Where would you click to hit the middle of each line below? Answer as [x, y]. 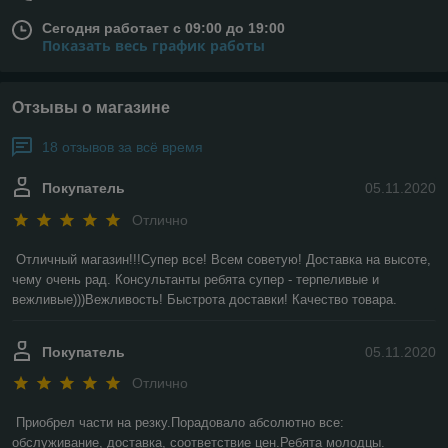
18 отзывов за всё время [122, 147]
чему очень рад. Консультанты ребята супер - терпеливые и [195, 279]
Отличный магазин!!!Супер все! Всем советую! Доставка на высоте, [223, 259]
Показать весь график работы [153, 46]
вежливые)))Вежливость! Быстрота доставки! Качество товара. [204, 299]
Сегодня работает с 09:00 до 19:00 [163, 28]
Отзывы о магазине [91, 108]
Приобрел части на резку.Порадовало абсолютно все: [180, 423]
